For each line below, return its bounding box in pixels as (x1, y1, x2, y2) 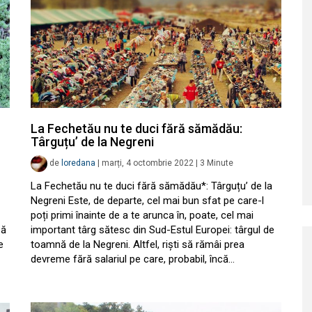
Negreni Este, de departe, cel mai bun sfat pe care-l (31, 194, 264, 207)
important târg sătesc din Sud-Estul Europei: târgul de (31, 224, 274, 236)
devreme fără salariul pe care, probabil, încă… (31, 253, 235, 265)
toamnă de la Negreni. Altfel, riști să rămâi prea (31, 238, 244, 251)
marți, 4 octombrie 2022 (102, 158, 194, 169)
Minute (207, 158, 233, 169)
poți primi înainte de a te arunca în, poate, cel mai (31, 209, 253, 221)
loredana (61, 158, 95, 169)
